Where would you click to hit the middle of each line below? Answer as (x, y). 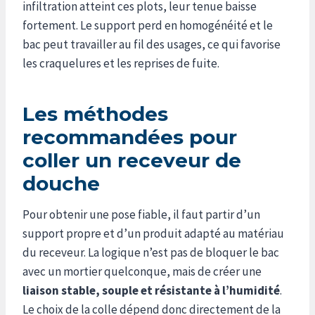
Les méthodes (95, 114)
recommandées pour (130, 137)
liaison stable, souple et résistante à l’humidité (151, 290)
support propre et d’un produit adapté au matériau (153, 233)
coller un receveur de (132, 160)
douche (61, 183)
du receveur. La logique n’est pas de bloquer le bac (151, 252)
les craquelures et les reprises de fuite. (121, 63)
